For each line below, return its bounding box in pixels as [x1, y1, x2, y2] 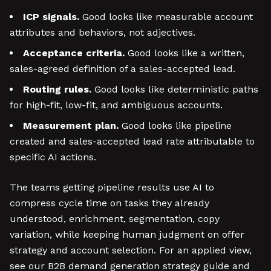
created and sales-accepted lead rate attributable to [10, 135, 255, 147]
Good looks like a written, [125, 47, 244, 59]
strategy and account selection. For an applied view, [10, 244, 252, 256]
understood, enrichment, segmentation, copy [10, 213, 220, 224]
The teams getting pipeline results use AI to [10, 181, 214, 193]
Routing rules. [23, 83, 91, 95]
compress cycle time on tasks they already [10, 197, 209, 209]
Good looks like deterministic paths [91, 83, 258, 95]
